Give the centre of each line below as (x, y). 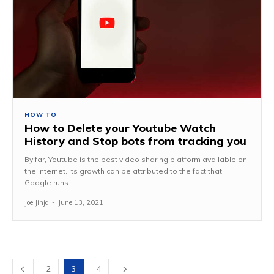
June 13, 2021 (81, 202)
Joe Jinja (37, 202)
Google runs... (49, 183)
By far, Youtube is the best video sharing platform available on (136, 159)
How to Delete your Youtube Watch (120, 128)
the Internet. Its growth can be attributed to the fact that (123, 171)
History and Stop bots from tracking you (135, 141)
